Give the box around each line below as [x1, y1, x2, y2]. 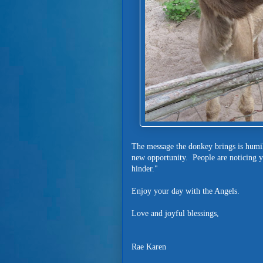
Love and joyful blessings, [131, 209, 219, 218]
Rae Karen [131, 242, 166, 251]
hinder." [131, 164, 158, 173]
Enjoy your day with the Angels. [131, 187, 240, 195]
